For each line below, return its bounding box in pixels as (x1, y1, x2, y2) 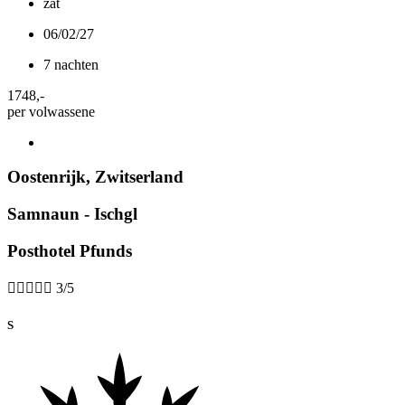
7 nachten (43, 56, 99, 72)
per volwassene (7, 103, 95, 119)
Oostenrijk (7, 167, 86, 187)
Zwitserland (95, 167, 184, 187)
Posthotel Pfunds (7, 240, 132, 260)
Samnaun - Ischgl (7, 204, 137, 223)
